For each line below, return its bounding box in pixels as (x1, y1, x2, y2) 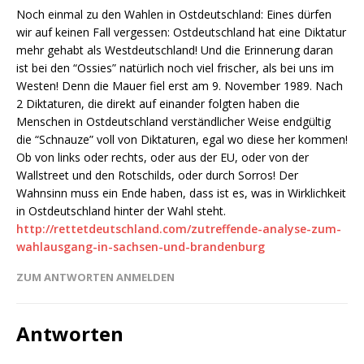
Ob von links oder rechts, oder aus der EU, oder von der (16, 149, 309, 165)
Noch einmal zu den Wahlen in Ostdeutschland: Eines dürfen (16, 6, 331, 22)
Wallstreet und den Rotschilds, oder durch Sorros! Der (16, 167, 298, 183)
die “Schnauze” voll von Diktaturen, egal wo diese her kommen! (16, 132, 348, 147)
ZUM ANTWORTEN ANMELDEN (16, 270, 175, 284)
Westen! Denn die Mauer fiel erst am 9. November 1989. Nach (16, 78, 343, 93)
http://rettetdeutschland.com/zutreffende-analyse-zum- (16, 221, 341, 236)
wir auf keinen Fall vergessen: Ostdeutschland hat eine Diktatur (16, 24, 346, 40)
